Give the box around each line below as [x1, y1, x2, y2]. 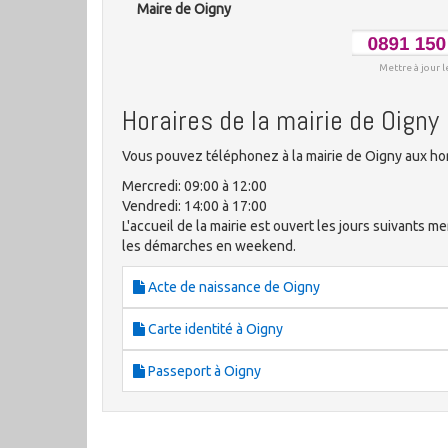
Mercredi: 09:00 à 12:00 [122, 178, 267, 195]
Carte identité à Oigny [145, 321, 283, 338]
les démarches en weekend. [122, 238, 296, 255]
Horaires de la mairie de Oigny [122, 103, 439, 139]
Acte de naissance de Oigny [145, 279, 320, 296]
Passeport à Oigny [145, 363, 261, 380]
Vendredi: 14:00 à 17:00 [122, 198, 267, 215]
